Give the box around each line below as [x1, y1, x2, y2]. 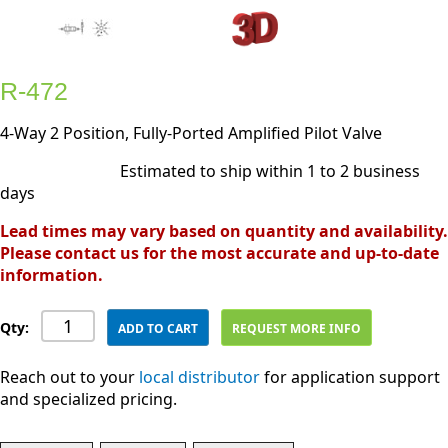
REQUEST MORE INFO [232, 320, 362, 337]
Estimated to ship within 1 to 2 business [120, 160, 420, 182]
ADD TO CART [118, 320, 198, 337]
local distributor [139, 366, 260, 388]
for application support [260, 366, 440, 388]
